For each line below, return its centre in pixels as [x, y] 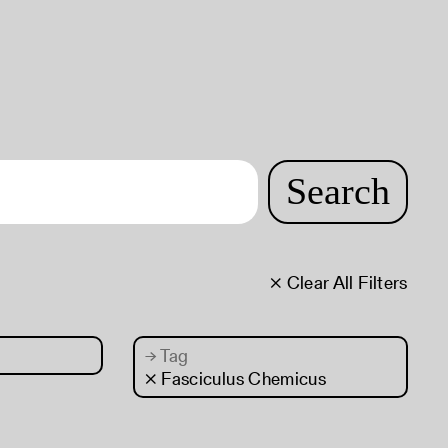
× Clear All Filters [338, 282]
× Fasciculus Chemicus [235, 378]
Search [337, 190]
